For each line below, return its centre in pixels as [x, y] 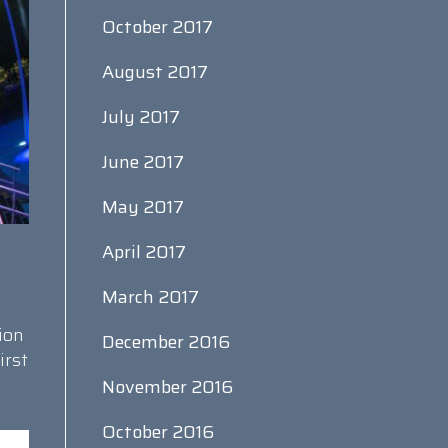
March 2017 [150, 297]
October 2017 [157, 27]
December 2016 [165, 342]
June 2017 [142, 162]
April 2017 [143, 252]
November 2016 [167, 387]
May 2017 [142, 207]
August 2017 [154, 72]
